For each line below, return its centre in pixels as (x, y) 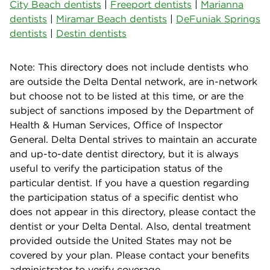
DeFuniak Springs (218, 18)
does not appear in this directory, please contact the (133, 211)
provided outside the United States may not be (121, 240)
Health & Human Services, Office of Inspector (116, 124)
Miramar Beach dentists (111, 18)
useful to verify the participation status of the (116, 168)
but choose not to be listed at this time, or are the (127, 96)
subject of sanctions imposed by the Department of (132, 110)
